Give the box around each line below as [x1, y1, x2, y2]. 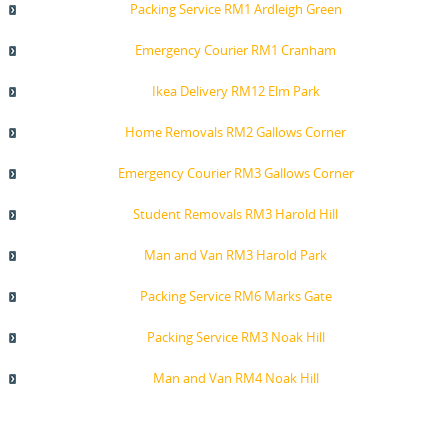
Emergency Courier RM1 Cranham [135, 40, 337, 59]
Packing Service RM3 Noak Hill [146, 327, 325, 346]
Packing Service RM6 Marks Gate [139, 286, 332, 305]
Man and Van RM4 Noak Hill [152, 368, 319, 387]
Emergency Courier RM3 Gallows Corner [117, 163, 354, 182]
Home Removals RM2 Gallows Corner [125, 122, 347, 141]
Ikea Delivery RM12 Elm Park [151, 81, 320, 100]
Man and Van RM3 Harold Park [144, 245, 328, 264]
